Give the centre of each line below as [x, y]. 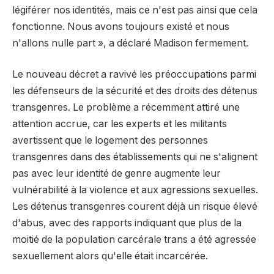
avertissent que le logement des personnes [110, 141]
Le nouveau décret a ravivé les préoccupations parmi [134, 75]
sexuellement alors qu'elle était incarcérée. [110, 256]
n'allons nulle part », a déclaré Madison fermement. [130, 43]
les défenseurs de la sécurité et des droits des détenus [135, 91]
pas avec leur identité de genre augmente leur [117, 174]
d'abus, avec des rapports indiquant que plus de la [127, 223]
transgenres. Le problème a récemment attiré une [126, 108]
